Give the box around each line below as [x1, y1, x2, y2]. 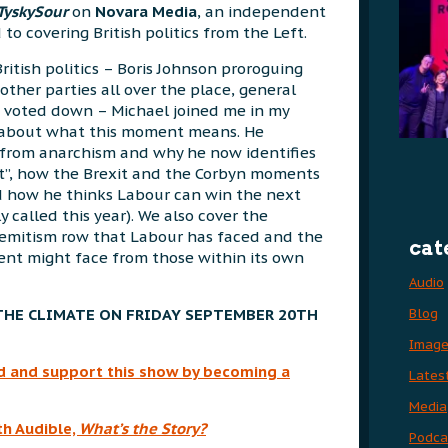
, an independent [197, 2, 326, 22]
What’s [79, 419, 128, 439]
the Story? [132, 419, 206, 439]
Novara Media [95, 2, 197, 22]
